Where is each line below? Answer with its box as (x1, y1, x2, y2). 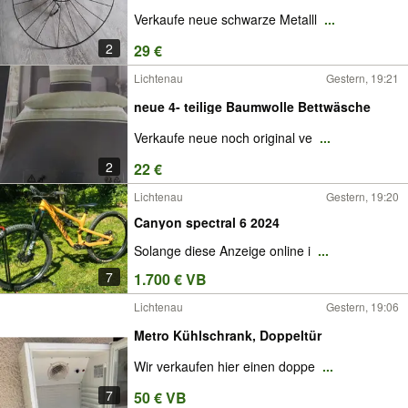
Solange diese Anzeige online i (134, 241, 314, 260)
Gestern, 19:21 (326, 70, 399, 86)
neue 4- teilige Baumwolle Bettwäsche (134, 97, 371, 116)
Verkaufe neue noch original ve (134, 128, 316, 148)
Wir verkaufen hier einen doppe (134, 357, 319, 376)
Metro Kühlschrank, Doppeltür (134, 325, 321, 344)
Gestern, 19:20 (326, 189, 399, 204)
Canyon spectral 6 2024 (134, 212, 280, 231)
